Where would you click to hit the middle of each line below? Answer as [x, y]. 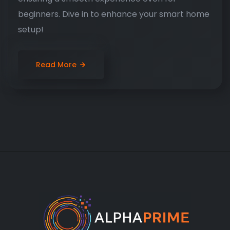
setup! [31, 29]
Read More [56, 64]
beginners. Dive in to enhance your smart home [114, 14]
